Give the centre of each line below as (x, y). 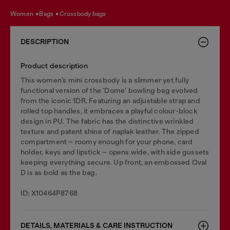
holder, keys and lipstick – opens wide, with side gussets (115, 152)
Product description (54, 66)
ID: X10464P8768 (49, 193)
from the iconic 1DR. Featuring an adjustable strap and (110, 101)
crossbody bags (85, 14)
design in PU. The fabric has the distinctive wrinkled (107, 121)
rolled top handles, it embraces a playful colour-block (109, 111)
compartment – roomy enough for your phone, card (107, 142)
